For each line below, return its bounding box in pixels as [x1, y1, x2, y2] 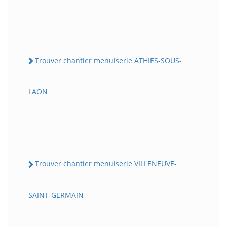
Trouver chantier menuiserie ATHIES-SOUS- [35, 56, 182, 65]
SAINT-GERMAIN [28, 190, 84, 200]
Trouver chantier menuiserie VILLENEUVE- [35, 159, 177, 169]
